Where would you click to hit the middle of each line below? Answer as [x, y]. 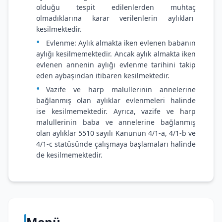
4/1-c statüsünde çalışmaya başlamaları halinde [116, 144]
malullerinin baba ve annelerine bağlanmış [116, 122]
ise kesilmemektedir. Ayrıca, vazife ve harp [116, 111]
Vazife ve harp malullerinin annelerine [121, 89]
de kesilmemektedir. [69, 155]
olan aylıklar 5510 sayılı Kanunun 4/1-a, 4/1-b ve [116, 133]
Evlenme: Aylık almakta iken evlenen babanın [121, 43]
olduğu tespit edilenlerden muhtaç [116, 7]
